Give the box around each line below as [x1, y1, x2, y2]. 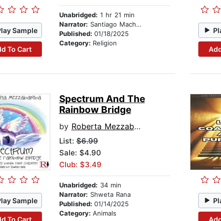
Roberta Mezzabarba [71, 121, 134, 132]
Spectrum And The [59, 93, 145, 105]
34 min [97, 181, 121, 189]
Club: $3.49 [59, 160, 102, 170]
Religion [92, 39, 117, 47]
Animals [92, 209, 116, 218]
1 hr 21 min [97, 11, 135, 19]
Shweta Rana [87, 190, 131, 199]
